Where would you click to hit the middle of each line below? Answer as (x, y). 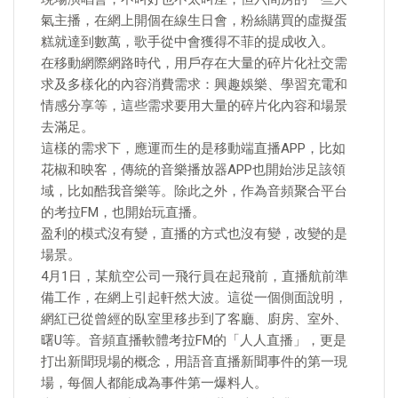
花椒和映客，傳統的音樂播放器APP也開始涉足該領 (193, 170)
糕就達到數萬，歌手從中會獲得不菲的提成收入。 (187, 42)
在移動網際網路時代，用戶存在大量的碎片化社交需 (194, 63)
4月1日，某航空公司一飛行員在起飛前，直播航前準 (195, 276)
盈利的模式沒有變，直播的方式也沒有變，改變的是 (194, 234)
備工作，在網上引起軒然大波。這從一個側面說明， (194, 298)
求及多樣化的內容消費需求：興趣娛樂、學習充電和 (194, 84)
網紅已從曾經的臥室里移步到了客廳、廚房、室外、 (194, 319)
